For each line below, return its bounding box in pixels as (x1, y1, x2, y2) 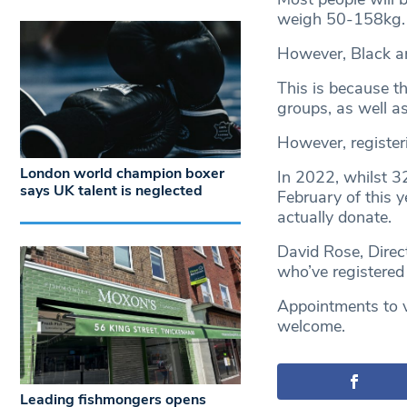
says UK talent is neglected (20, 181, 203, 202)
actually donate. (276, 206, 392, 229)
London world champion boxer (20, 164, 224, 184)
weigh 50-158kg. (276, 8, 405, 31)
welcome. (276, 315, 345, 338)
